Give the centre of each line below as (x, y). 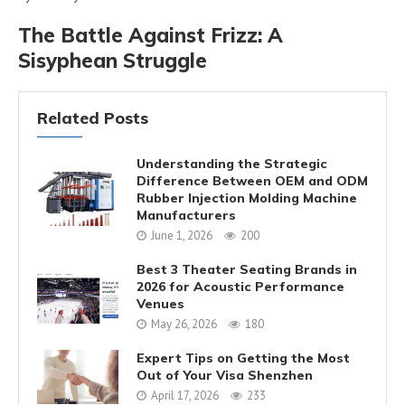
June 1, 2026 (182, 235)
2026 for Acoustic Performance (240, 286)
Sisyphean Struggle (113, 60)
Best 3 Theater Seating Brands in (247, 269)
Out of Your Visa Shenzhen (225, 376)
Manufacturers (186, 215)
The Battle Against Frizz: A (151, 35)
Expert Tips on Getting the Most (243, 358)
